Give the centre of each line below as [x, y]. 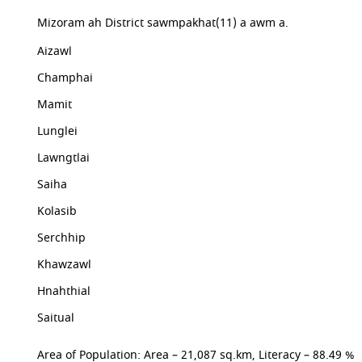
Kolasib [57, 211]
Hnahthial [64, 291]
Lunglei [58, 131]
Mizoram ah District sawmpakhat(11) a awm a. [163, 23]
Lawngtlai [64, 158]
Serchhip [62, 238]
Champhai [65, 78]
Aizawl [55, 51]
